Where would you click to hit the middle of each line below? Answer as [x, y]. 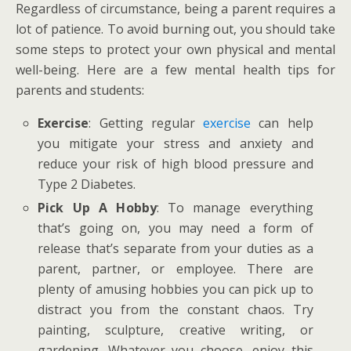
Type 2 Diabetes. [87, 184]
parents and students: [80, 90]
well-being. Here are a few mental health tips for [175, 70]
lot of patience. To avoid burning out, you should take [175, 29]
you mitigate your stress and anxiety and [175, 143]
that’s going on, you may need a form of [175, 228]
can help [282, 123]
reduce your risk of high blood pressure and [175, 164]
